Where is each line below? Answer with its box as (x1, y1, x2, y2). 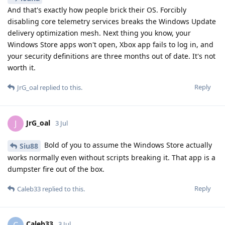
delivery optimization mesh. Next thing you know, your (8, 28, 191, 38)
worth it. (8, 62, 36, 72)
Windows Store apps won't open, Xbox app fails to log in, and (8, 39, 213, 49)
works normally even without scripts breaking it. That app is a (8, 152, 215, 162)
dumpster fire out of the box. (8, 164, 104, 174)
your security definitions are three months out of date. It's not (8, 51, 215, 61)
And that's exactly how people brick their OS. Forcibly (8, 5, 186, 15)
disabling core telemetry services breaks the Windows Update (8, 16, 216, 26)
